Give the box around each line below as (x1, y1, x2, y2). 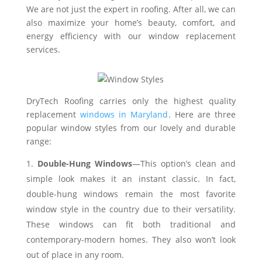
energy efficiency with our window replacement (26, 30, 236, 42)
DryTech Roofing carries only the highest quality (26, 95, 236, 106)
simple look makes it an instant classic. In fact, (26, 173, 236, 184)
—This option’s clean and (132, 158, 236, 169)
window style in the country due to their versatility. (26, 204, 236, 215)
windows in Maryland (80, 109, 168, 120)
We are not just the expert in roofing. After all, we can (26, 4, 236, 15)
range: (26, 136, 51, 147)
